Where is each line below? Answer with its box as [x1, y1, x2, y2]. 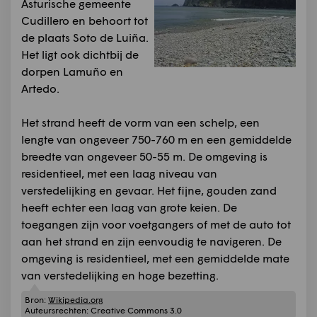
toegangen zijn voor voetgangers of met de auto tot [21, 217, 291, 231]
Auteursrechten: [25, 304, 91, 316]
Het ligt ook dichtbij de [21, 47, 139, 61]
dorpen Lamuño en [21, 64, 123, 78]
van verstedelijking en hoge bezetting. [21, 267, 219, 282]
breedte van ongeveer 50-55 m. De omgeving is [21, 149, 267, 163]
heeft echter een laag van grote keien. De [21, 200, 237, 214]
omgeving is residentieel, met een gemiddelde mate [21, 250, 289, 265]
